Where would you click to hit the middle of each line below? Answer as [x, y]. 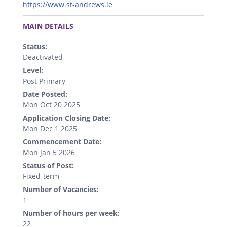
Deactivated [43, 57]
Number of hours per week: [71, 213]
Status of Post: [48, 166]
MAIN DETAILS [48, 26]
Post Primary [44, 81]
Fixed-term [41, 176]
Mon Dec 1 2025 [50, 129]
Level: [33, 70]
